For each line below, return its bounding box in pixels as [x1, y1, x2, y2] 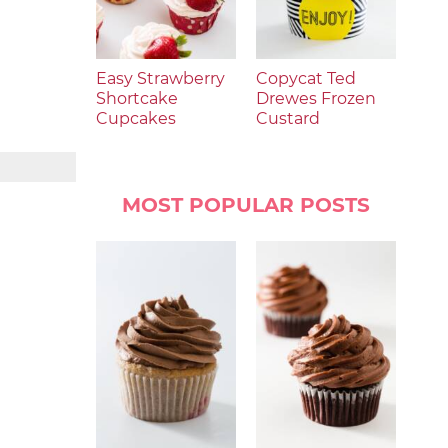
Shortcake [96, 89, 178, 108]
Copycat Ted [256, 69, 356, 88]
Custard [256, 109, 320, 128]
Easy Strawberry [96, 69, 225, 88]
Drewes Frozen [256, 89, 376, 108]
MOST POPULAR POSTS [122, 193, 370, 217]
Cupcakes [96, 109, 176, 128]
